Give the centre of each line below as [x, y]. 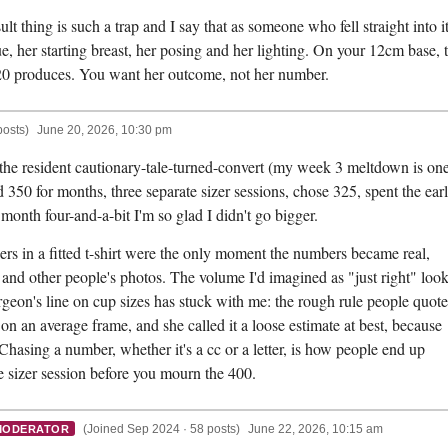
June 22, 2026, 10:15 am [315, 429]
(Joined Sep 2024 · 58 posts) [161, 429]
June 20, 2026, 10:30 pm [104, 130]
